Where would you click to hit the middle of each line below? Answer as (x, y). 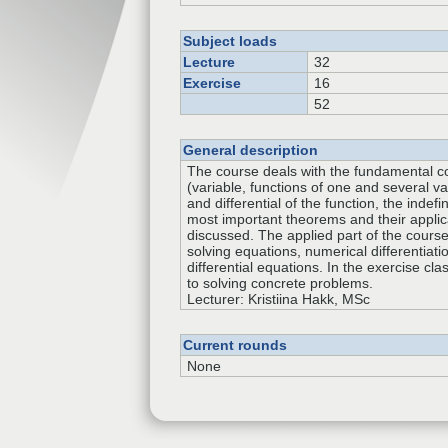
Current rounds (235, 345)
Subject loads (230, 41)
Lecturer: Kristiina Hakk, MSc (278, 299)
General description (250, 150)
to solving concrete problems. (280, 283)
